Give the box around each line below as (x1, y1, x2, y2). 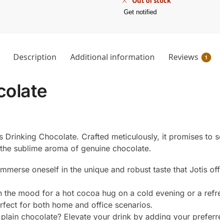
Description (13, 51, 56, 62)
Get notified (123, 8, 157, 16)
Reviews (168, 51, 198, 62)
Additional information (70, 51, 155, 62)
